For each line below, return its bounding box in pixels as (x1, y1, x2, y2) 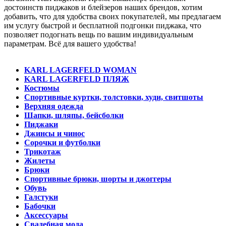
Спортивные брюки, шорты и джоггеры (24, 174, 172, 183)
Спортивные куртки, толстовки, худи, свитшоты (24, 92, 203, 101)
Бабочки (24, 201, 55, 210)
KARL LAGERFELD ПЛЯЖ (24, 74, 129, 83)
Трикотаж (24, 147, 61, 156)
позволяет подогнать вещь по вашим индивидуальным (4, 30, 193, 39)
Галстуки (24, 192, 58, 201)
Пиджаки (24, 120, 58, 129)
